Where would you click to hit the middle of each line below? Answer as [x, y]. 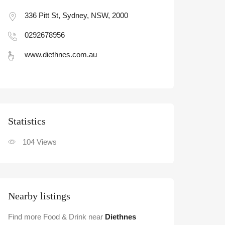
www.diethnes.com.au [61, 54]
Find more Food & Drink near [55, 217]
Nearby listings [39, 196]
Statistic [25, 121]
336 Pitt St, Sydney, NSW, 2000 [76, 15]
